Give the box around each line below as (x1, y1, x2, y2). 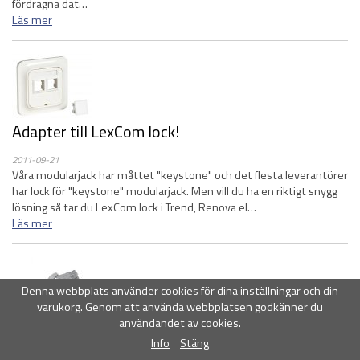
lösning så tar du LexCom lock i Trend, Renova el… (12, 198, 256, 216)
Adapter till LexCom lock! (12, 119, 179, 144)
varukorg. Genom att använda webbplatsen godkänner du (37, 298, 323, 317)
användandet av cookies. (119, 314, 241, 333)
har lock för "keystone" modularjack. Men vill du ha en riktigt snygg (12, 182, 337, 200)
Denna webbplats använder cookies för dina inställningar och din (22, 282, 338, 301)
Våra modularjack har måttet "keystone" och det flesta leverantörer (12, 166, 348, 184)
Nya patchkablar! (12, 317, 129, 342)
